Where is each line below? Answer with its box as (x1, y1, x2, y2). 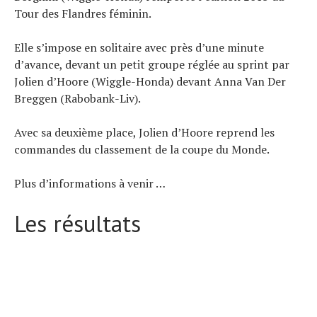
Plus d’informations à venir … (14, 175, 166, 191)
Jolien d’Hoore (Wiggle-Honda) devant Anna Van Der (14, 74, 286, 89)
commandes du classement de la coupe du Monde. (14, 142, 270, 157)
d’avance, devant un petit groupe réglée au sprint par (14, 57, 289, 72)
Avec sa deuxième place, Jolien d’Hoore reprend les (14, 125, 275, 140)
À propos (18, 18, 52, 33)
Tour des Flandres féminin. (14, 6, 151, 21)
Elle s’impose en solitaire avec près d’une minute (14, 40, 264, 55)
